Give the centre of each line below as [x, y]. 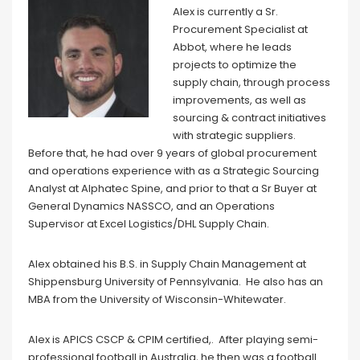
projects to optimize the [235, 64]
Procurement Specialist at [240, 29]
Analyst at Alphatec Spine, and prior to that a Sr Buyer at [172, 188]
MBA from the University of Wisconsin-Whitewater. [157, 299]
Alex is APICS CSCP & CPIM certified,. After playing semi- [173, 339]
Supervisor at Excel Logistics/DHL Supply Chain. [149, 223]
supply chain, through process [252, 82]
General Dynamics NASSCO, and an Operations [151, 206]
